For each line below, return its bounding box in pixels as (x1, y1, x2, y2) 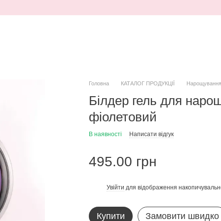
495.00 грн (88, 154, 156, 169)
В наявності (88, 131, 122, 138)
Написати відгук (129, 131, 174, 138)
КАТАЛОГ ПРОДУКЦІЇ (120, 80, 175, 86)
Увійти (106, 184, 124, 191)
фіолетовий (88, 110, 157, 124)
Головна (88, 80, 109, 86)
